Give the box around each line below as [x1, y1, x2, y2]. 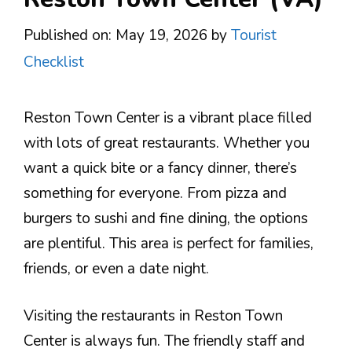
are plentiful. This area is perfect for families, [24, 233, 313, 254]
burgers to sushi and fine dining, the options [24, 207, 308, 229]
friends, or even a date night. [24, 258, 209, 279]
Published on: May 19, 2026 [24, 24, 207, 46]
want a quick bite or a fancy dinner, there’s [24, 157, 297, 178]
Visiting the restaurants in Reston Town [24, 306, 283, 327]
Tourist [231, 24, 277, 46]
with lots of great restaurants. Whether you [24, 132, 310, 153]
